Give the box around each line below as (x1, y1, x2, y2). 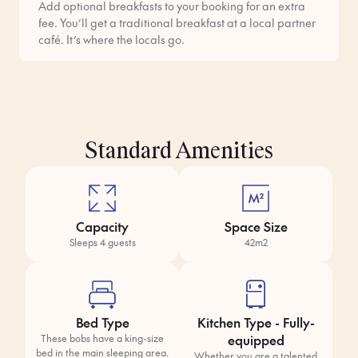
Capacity (76, 217, 129, 235)
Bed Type (75, 313, 129, 331)
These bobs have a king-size (41, 332, 164, 344)
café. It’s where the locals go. (38, 31, 185, 47)
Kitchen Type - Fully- (197, 313, 315, 331)
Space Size (224, 217, 288, 235)
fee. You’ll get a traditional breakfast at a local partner (38, 14, 316, 30)
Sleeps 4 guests (69, 236, 136, 249)
